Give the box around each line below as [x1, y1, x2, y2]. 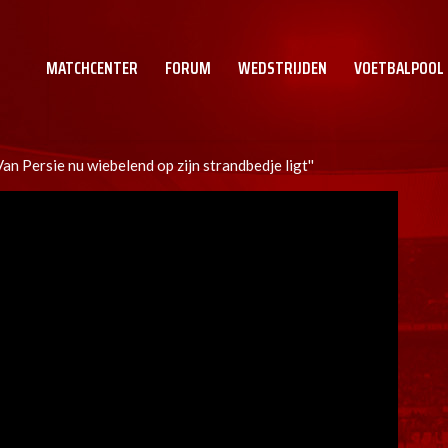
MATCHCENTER [46, 55, 138, 81]
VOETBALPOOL [354, 55, 444, 81]
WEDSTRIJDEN [238, 55, 327, 81]
